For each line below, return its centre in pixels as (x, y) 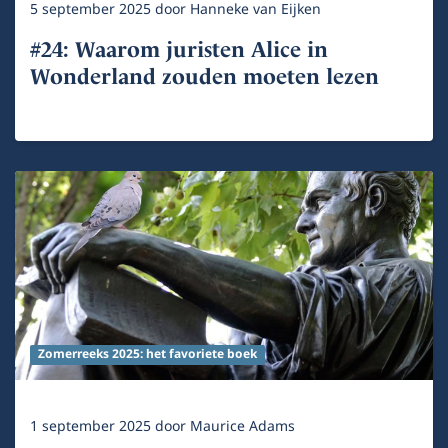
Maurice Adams (242, 426)
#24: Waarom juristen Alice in (179, 49)
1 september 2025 (92, 426)
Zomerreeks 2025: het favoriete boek (147, 354)
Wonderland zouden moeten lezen (204, 76)
